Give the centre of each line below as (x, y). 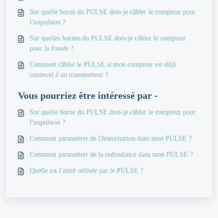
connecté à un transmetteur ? (69, 75)
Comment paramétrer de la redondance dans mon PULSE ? (111, 154)
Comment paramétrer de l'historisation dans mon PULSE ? (111, 138)
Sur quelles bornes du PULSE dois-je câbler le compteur (108, 38)
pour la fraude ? (52, 48)
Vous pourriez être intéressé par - (88, 95)
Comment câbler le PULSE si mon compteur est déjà (103, 64)
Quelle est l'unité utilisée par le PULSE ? (86, 171)
